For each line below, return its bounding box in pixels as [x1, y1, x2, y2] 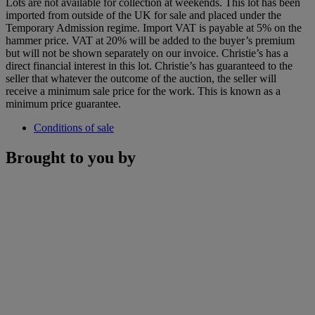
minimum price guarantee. [6, 97, 121, 110]
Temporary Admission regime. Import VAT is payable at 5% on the [6, 21, 302, 34]
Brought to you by [6, 148, 136, 167]
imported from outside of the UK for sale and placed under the [6, 8, 281, 21]
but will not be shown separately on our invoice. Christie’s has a [6, 46, 288, 59]
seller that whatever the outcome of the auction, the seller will [6, 72, 276, 84]
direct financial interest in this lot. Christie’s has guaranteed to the [6, 59, 292, 72]
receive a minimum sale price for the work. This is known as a [6, 84, 281, 97]
